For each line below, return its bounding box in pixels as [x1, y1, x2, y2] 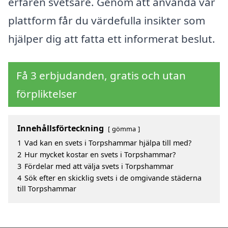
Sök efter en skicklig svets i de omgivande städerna [24, 173, 202, 183]
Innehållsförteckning [17, 123, 104, 134]
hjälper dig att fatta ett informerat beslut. [8, 32, 215, 46]
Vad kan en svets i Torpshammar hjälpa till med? [24, 138, 191, 148]
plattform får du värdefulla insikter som [8, 13, 205, 28]
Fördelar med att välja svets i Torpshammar [24, 161, 174, 172]
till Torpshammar [17, 184, 76, 194]
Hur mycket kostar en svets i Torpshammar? [24, 150, 176, 160]
